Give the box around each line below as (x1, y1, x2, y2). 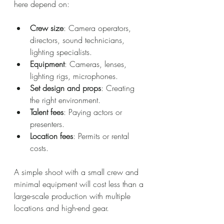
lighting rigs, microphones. (30, 70, 118, 81)
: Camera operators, (63, 22, 133, 33)
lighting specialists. (30, 46, 92, 57)
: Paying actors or (63, 106, 124, 117)
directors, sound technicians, (30, 34, 127, 45)
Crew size (30, 22, 63, 33)
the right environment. (30, 94, 100, 105)
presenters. (30, 118, 64, 129)
